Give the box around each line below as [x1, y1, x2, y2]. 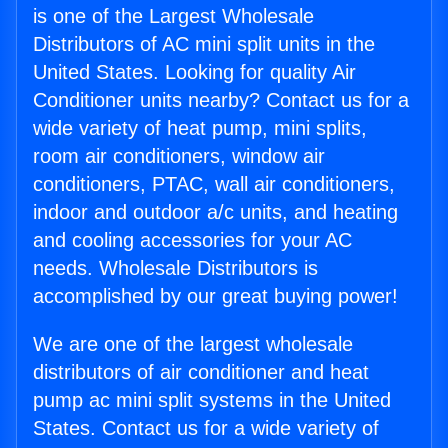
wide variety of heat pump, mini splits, [33, 117, 367, 140]
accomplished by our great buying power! [33, 285, 398, 308]
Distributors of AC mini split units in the [33, 33, 375, 56]
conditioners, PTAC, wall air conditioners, [33, 173, 395, 196]
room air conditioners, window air [33, 145, 325, 168]
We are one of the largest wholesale [33, 333, 353, 356]
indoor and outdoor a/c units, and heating [33, 201, 398, 224]
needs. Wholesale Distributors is [33, 257, 318, 280]
